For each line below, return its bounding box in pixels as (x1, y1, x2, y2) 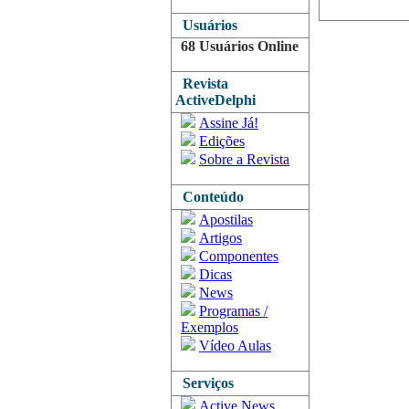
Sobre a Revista (199, 152, 289, 167)
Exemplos (181, 320, 238, 335)
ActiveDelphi (175, 92, 256, 108)
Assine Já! (199, 115, 258, 131)
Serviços (175, 375, 234, 391)
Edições (199, 133, 245, 149)
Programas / (199, 303, 267, 319)
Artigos (199, 230, 242, 246)
